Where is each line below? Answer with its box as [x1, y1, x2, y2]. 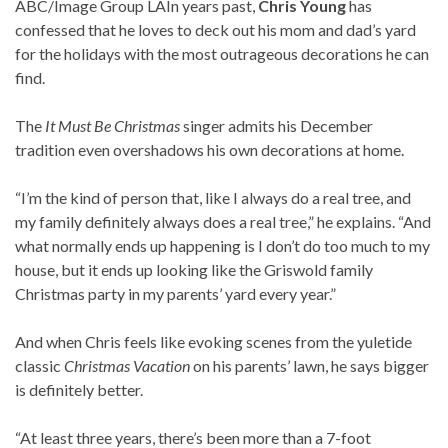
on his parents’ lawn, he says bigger [190, 356, 429, 376]
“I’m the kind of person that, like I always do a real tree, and [15, 188, 411, 208]
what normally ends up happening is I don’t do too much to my [15, 236, 430, 256]
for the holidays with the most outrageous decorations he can [15, 44, 429, 64]
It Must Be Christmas [45, 116, 180, 136]
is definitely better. [15, 380, 143, 400]
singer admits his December [180, 116, 373, 136]
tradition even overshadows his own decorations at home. [15, 140, 404, 160]
